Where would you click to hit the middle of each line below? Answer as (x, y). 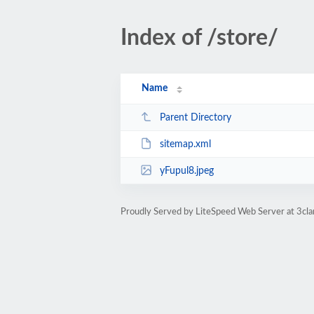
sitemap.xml (185, 144)
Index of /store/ (199, 38)
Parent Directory (195, 117)
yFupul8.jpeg (186, 171)
